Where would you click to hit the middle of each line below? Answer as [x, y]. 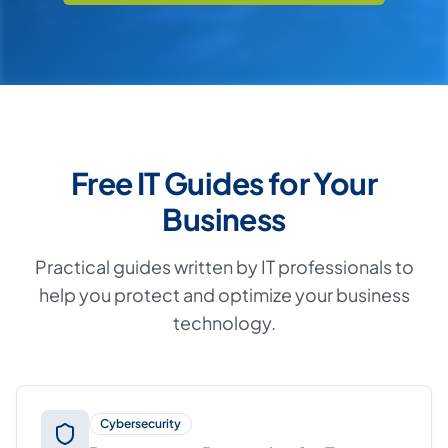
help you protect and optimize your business [224, 294]
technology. [224, 322]
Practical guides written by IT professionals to [224, 266]
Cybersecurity [140, 423]
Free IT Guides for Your [224, 183]
